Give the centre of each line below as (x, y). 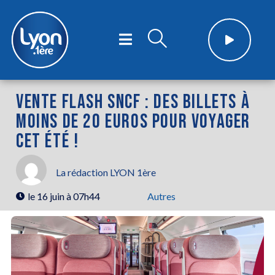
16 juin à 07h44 (68, 196)
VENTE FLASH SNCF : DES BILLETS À (133, 102)
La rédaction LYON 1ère (106, 172)
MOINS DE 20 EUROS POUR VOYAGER (134, 122)
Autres (161, 196)
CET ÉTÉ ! (48, 141)
